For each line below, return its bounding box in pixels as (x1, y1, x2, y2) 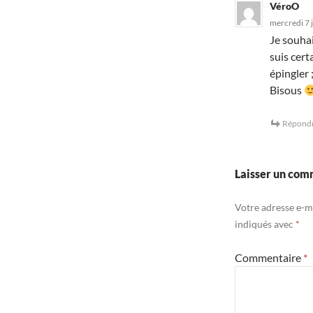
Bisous (270, 83, 304, 97)
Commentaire (235, 251, 303, 265)
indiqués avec (235, 218, 296, 231)
